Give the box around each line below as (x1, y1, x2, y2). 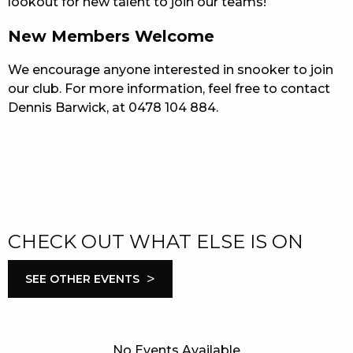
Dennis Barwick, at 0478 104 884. (8, 99, 218, 115)
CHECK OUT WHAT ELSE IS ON (8, 229, 303, 253)
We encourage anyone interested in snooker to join (8, 61, 333, 77)
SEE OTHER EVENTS (25, 271, 139, 286)
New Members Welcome (8, 26, 214, 46)
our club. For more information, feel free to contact (8, 80, 330, 96)
